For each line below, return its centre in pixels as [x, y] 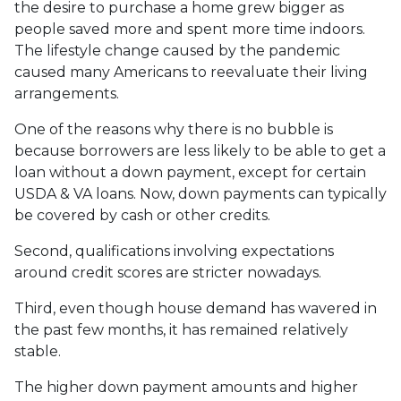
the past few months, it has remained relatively [181, 330]
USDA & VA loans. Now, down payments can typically [200, 194]
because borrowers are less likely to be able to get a [200, 151]
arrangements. [67, 94]
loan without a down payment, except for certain [190, 172]
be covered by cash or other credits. [142, 215]
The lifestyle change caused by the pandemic [177, 51]
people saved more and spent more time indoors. [190, 29]
